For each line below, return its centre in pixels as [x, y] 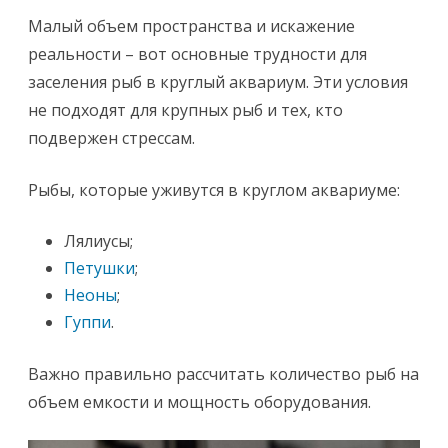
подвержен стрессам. [111, 138]
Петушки [99, 268]
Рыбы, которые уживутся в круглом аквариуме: [214, 190]
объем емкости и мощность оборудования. [199, 402]
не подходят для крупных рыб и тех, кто [185, 110]
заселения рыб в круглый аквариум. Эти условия [218, 82]
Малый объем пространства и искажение [191, 26]
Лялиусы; [98, 241]
